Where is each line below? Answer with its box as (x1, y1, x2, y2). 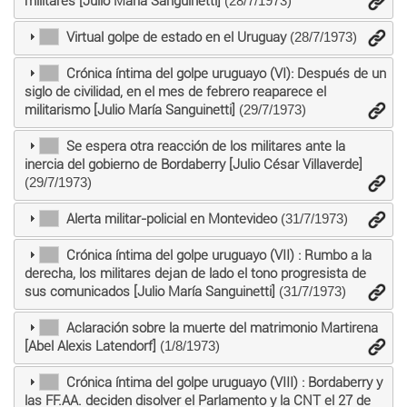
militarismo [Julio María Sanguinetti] (24, 102, 235, 119)
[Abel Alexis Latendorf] (24, 338, 156, 355)
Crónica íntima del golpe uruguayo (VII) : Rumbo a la (65, 247, 372, 264)
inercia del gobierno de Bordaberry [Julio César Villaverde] (24, 156, 362, 174)
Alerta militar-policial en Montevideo (65, 211, 277, 228)
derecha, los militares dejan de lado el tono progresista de (24, 265, 366, 283)
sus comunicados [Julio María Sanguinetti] (24, 283, 275, 301)
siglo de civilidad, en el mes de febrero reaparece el (24, 84, 326, 101)
